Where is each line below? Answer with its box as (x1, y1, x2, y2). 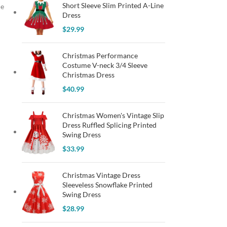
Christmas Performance (62, 51, 138, 60)
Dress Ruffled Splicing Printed (62, 121, 157, 129)
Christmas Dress (62, 70, 115, 79)
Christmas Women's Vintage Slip (62, 111, 164, 120)
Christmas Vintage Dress (62, 171, 140, 179)
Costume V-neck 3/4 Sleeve (62, 61, 147, 69)
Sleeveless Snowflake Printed (62, 180, 153, 189)
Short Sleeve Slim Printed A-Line (62, 1, 164, 10)
